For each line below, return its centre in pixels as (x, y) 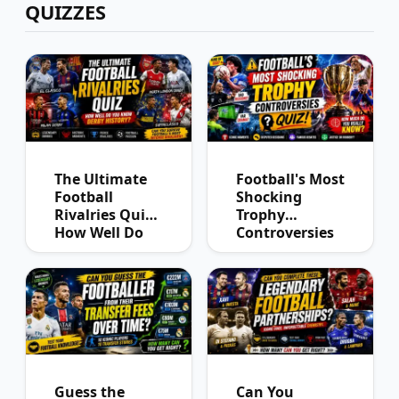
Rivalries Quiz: (106, 214)
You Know (90, 250)
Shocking (269, 196)
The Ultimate (101, 179)
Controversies (285, 232)
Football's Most (290, 179)
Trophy (261, 214)
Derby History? (106, 268)
